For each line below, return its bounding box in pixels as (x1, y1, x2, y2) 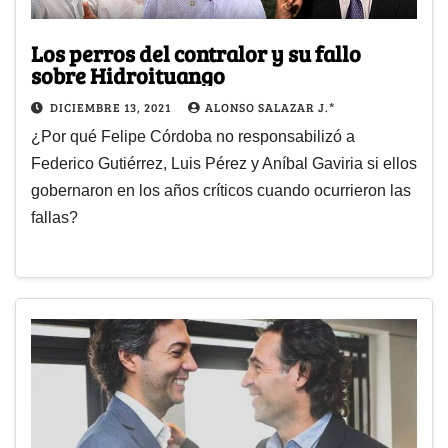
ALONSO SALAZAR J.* (205, 99, 335, 116)
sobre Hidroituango (31, 60, 225, 91)
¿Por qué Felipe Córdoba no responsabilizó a (31, 128, 355, 146)
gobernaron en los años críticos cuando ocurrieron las (31, 182, 411, 200)
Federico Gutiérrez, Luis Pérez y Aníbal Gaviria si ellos (31, 155, 417, 173)
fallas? (31, 209, 78, 227)
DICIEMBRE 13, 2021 (50, 99, 174, 116)
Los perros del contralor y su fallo (31, 38, 361, 69)
